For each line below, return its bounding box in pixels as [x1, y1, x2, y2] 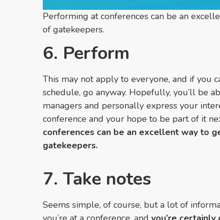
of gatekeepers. [43, 23, 104, 35]
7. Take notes [43, 166, 151, 191]
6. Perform [43, 41, 130, 65]
